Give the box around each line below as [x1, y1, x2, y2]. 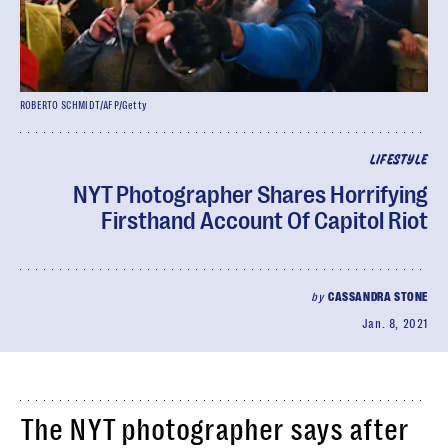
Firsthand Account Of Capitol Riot [101, 207, 428, 235]
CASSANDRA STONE [328, 290, 428, 304]
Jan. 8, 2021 [361, 317, 428, 331]
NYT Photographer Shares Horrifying [73, 181, 428, 209]
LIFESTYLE [369, 154, 428, 167]
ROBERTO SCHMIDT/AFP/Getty [20, 100, 147, 111]
